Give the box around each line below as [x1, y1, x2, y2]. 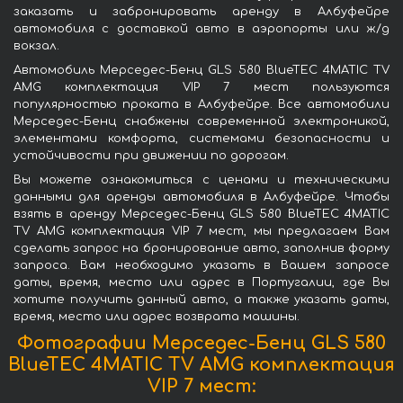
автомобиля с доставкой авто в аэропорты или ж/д [13, 22, 390, 35]
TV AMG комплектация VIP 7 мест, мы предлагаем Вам [13, 224, 390, 237]
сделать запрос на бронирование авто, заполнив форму [13, 241, 390, 255]
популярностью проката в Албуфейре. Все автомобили [13, 97, 390, 111]
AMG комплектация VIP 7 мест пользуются [13, 80, 390, 94]
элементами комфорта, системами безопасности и [13, 131, 390, 145]
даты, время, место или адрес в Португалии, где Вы [13, 275, 390, 289]
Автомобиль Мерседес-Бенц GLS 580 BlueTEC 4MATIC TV [13, 63, 390, 76]
